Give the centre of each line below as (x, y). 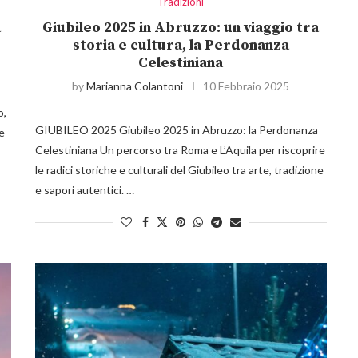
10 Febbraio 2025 (247, 86)
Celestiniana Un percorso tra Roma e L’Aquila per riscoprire (180, 150)
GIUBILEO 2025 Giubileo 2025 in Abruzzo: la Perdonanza (176, 130)
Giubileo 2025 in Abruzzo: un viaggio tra (181, 28)
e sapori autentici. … (84, 190)
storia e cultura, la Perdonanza (181, 46)
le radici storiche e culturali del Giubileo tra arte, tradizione (179, 170)
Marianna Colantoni (135, 86)
